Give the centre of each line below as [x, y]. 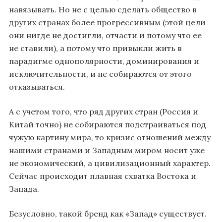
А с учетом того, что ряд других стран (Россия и [104, 112]
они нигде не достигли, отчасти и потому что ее [105, 35]
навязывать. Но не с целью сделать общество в [103, 10]
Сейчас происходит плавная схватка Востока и [103, 176]
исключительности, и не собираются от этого [100, 74]
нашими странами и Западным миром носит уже [107, 150]
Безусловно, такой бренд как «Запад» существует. [108, 214]
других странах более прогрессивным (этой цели [107, 23]
